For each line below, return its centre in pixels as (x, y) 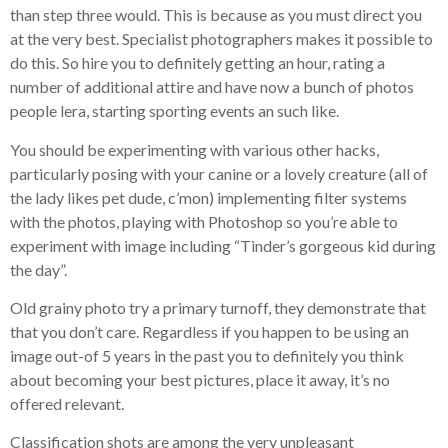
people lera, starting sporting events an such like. (174, 111)
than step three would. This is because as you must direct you (216, 15)
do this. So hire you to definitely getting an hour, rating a (197, 63)
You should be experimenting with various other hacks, (194, 149)
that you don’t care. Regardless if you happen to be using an (209, 332)
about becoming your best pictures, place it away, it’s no (200, 380)
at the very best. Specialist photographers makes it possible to (221, 39)
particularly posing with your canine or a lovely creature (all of (219, 173)
